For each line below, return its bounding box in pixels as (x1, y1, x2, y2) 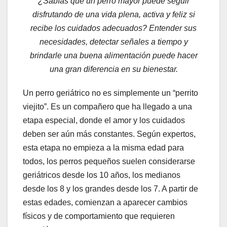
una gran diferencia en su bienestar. (49, 65, 178, 74)
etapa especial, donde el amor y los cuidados (23, 116, 185, 125)
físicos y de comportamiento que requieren (23, 212, 175, 221)
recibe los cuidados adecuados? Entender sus (30, 24, 197, 33)
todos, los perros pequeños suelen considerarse (23, 157, 195, 166)
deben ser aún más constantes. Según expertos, (23, 130, 196, 139)
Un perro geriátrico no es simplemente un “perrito (23, 89, 198, 98)
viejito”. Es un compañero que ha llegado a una (23, 102, 192, 111)
